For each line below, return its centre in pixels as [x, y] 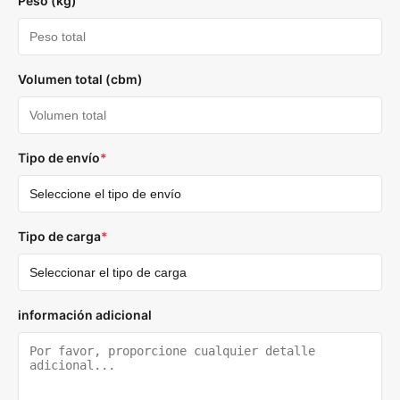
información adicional [85, 315]
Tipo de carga [59, 237]
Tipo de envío [59, 158]
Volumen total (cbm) [80, 79]
